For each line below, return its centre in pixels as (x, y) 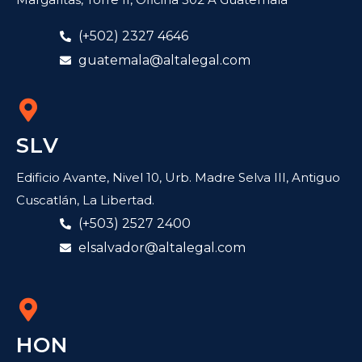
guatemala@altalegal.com (164, 61)
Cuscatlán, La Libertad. (85, 200)
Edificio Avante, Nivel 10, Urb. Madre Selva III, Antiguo (178, 178)
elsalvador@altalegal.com (162, 248)
